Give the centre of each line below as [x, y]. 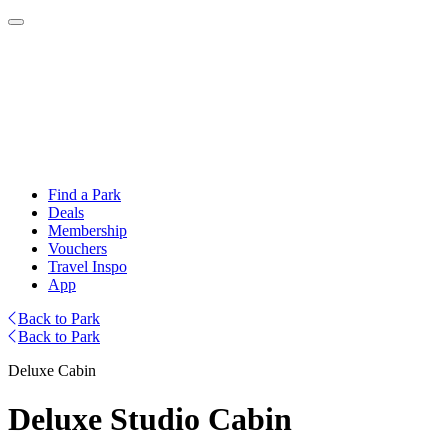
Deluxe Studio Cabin [150, 419]
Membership [87, 230]
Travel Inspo [87, 266]
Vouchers [77, 248]
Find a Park [84, 194]
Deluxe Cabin [52, 370]
